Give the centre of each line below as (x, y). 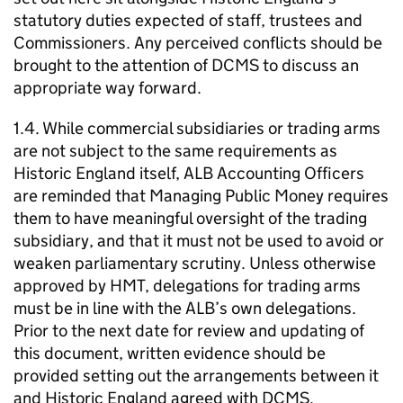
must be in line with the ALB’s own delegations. (185, 308)
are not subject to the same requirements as (175, 151)
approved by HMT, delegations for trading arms (187, 286)
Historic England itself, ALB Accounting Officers (189, 173)
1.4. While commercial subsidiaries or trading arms (197, 128)
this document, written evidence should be (170, 353)
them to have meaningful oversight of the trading (190, 218)
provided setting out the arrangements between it (196, 376)
